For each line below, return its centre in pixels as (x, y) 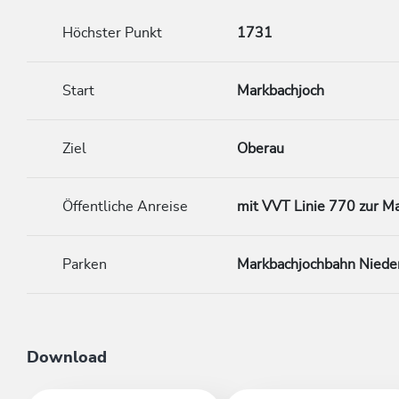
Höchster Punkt (112, 33)
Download (67, 358)
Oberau (261, 149)
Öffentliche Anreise (125, 207)
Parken (85, 265)
